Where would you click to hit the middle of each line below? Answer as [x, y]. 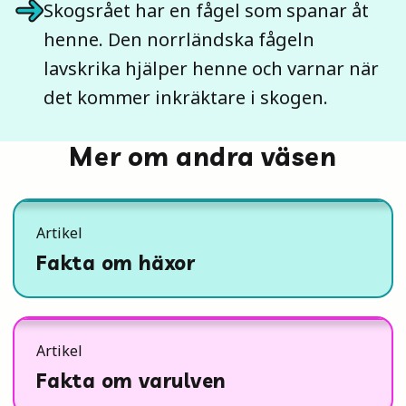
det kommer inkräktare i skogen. [186, 97]
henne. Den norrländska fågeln [179, 39]
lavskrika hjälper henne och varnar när [211, 68]
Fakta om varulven [131, 381]
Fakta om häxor [116, 263]
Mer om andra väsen [203, 156]
